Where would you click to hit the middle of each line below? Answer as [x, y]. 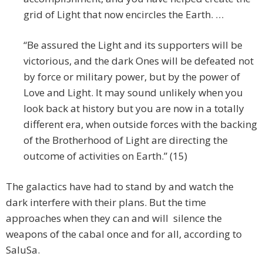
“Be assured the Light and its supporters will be [133, 45]
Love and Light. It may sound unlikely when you [133, 93]
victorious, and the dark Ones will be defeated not [139, 61]
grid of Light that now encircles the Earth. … [124, 15]
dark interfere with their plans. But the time [106, 203]
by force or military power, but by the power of [132, 77]
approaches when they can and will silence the [114, 218]
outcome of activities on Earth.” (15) [105, 156]
